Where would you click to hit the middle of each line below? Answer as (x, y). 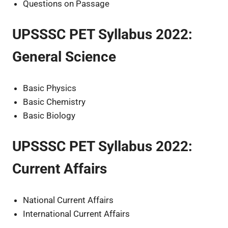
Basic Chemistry (54, 102)
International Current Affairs (77, 213)
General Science (64, 57)
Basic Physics (50, 88)
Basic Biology (49, 115)
